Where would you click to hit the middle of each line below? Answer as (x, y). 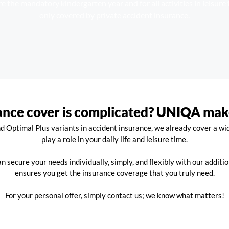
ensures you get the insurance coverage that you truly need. (114, 173)
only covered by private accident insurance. (114, 15)
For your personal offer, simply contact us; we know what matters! (114, 196)
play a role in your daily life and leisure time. (114, 139)
